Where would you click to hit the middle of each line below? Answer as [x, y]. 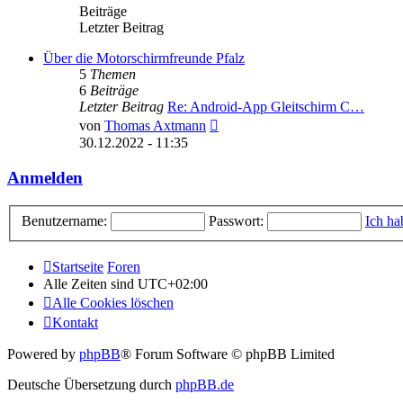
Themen [113, 75]
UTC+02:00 [173, 284]
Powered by [43, 354]
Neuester [243, 122]
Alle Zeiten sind [90, 284]
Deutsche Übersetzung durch [91, 385]
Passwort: [236, 221]
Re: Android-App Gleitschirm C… [266, 107]
